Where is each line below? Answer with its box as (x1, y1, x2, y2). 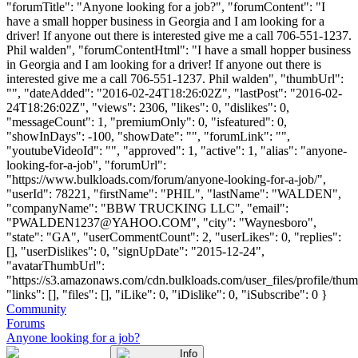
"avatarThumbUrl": (6, 258, 105, 272)
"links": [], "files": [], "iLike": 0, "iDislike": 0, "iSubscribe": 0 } (6, 287, 328, 301)
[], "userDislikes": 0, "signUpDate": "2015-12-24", (6, 244, 265, 258)
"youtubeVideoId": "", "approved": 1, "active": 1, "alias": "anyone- (6, 143, 347, 157)
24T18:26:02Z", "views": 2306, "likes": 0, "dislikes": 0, (6, 100, 289, 114)
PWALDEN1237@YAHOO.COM (12, 215, 191, 229)
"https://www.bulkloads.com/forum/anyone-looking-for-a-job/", (6, 172, 326, 186)
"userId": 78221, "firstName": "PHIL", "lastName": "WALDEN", (6, 186, 341, 201)
